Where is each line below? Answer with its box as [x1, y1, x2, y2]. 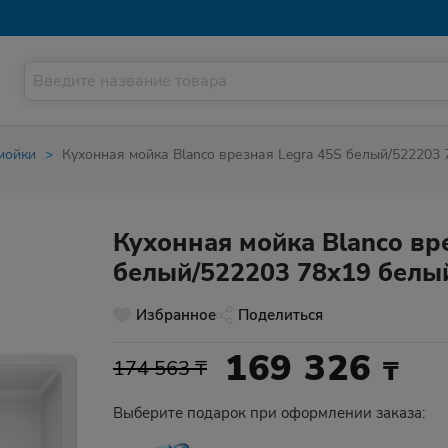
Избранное [136, 305, 216, 325]
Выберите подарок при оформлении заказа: [113, 403, 425, 423]
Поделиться [238, 305, 323, 325]
